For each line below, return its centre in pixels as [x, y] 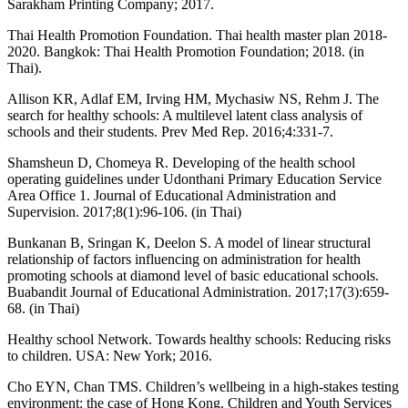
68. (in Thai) [43, 309]
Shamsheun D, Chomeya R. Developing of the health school [181, 163]
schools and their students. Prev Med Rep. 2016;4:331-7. [170, 132]
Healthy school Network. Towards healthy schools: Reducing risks [199, 340]
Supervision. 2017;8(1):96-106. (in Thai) [124, 212]
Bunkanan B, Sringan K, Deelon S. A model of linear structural [189, 243]
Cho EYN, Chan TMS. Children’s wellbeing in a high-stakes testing [203, 387]
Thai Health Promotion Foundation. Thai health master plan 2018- [197, 36]
